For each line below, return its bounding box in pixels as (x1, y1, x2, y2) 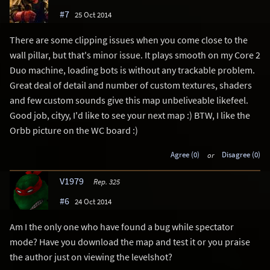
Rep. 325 (93, 177, 120, 187)
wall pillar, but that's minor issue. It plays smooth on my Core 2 (10, 48, 260, 61)
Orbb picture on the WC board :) (10, 124, 138, 136)
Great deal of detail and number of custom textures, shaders (10, 78, 252, 91)
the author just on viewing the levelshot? (10, 251, 172, 263)
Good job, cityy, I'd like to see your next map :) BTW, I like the (10, 108, 250, 121)
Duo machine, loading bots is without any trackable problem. (10, 63, 255, 76)
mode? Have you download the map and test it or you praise (10, 236, 250, 248)
